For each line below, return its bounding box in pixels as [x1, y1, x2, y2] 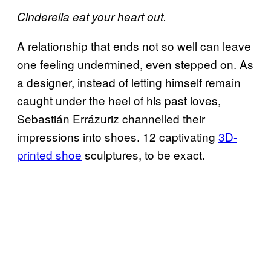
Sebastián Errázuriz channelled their [17, 109, 205, 126]
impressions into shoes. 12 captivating [17, 128, 218, 145]
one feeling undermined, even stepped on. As [17, 55, 253, 72]
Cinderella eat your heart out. [17, 8, 166, 24]
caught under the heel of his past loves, [17, 91, 221, 108]
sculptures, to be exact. [82, 146, 205, 163]
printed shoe [17, 146, 82, 163]
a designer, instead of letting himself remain [17, 73, 241, 90]
